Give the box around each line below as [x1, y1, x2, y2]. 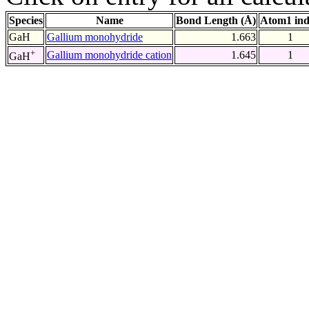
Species [9, 14, 43, 27]
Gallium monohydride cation [47, 49, 172, 61]
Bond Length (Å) [176, 14, 256, 27]
